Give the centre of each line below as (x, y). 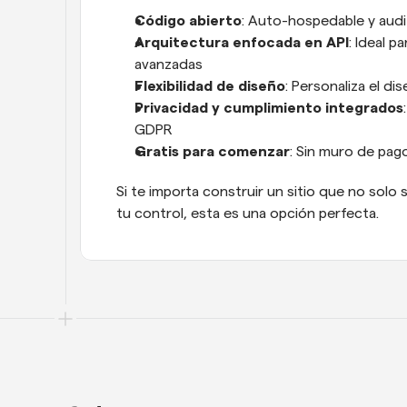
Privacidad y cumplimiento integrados (269, 108)
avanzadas (169, 64)
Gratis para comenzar (212, 151)
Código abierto (188, 20)
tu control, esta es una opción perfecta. (248, 213)
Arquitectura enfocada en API (242, 42)
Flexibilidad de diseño (210, 86)
